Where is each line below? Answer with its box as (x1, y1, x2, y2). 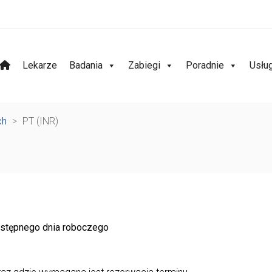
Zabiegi (128, 59, 160, 71)
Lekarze (22, 59, 57, 71)
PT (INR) (22, 115, 58, 127)
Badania (69, 59, 103, 71)
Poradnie (186, 59, 224, 71)
